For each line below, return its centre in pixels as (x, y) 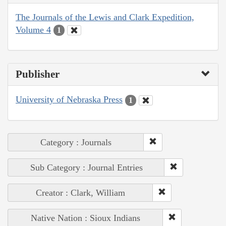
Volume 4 (33, 30)
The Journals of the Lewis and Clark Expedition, (105, 17)
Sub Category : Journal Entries (86, 167)
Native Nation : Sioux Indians (86, 218)
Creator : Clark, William (80, 192)
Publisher (38, 74)
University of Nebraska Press (69, 100)
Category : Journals (76, 142)
